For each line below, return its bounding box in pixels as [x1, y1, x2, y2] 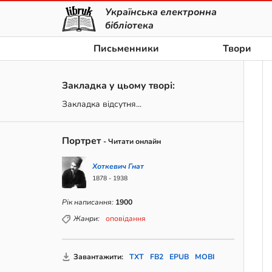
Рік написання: [62, 197, 114, 207]
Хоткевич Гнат [92, 161, 144, 171]
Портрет [62, 134, 101, 148]
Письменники [93, 42, 160, 55]
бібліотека [105, 19, 154, 32]
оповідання [106, 214, 146, 223]
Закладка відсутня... [62, 98, 141, 110]
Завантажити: [73, 251, 123, 262]
